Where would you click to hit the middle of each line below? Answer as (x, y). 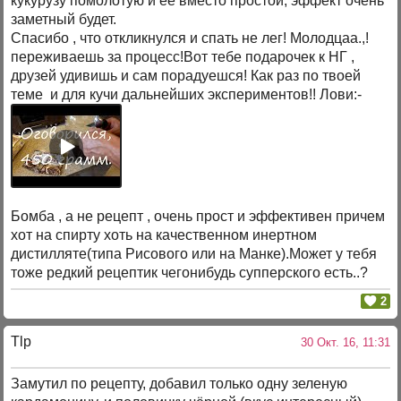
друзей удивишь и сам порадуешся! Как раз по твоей (186, 76)
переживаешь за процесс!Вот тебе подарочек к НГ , (183, 57)
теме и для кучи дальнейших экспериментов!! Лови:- (187, 95)
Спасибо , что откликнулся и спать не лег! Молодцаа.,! (190, 38)
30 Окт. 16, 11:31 (341, 342)
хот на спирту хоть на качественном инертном (164, 235)
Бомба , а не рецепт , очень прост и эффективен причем (198, 217)
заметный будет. (64, 20)
